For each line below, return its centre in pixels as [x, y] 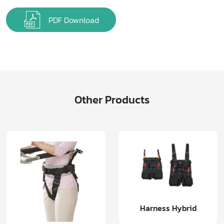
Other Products [112, 99]
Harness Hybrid [168, 208]
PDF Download [73, 20]
